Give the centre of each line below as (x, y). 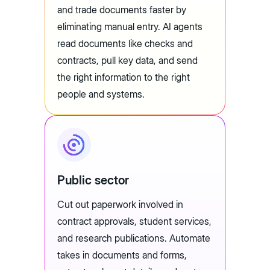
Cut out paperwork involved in (120, 205)
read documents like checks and (125, 44)
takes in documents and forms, (122, 255)
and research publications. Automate (134, 238)
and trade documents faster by (122, 10)
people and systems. (102, 94)
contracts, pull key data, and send (127, 61)
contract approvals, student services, (134, 221)
